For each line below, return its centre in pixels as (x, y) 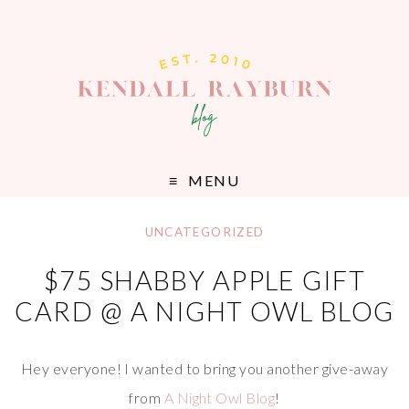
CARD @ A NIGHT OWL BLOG (204, 312)
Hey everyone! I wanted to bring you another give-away (204, 369)
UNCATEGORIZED (204, 232)
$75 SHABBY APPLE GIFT (204, 281)
